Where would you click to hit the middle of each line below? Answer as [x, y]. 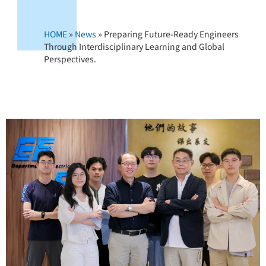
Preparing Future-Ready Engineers [172, 34]
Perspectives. [70, 59]
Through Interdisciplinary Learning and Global [134, 46]
